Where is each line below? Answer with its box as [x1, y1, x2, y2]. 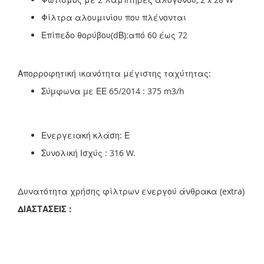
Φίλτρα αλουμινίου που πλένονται [41, 12, 186, 23]
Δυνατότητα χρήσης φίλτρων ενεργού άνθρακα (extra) [18, 186, 245, 197]
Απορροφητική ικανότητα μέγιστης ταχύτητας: [18, 68, 211, 79]
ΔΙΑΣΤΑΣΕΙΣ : [18, 203, 71, 214]
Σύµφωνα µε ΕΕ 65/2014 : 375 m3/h [41, 85, 184, 97]
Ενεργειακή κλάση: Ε [41, 130, 130, 141]
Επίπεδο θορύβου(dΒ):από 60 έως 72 [41, 29, 187, 41]
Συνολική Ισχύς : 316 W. [41, 147, 136, 159]
